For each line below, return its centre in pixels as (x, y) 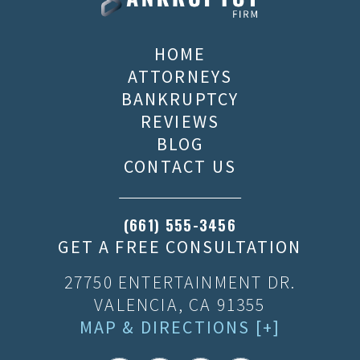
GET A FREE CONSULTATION (180, 247)
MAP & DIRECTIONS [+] (180, 327)
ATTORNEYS (180, 77)
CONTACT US (180, 167)
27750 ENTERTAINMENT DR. (180, 282)
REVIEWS (180, 122)
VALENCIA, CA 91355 (180, 304)
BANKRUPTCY (180, 99)
